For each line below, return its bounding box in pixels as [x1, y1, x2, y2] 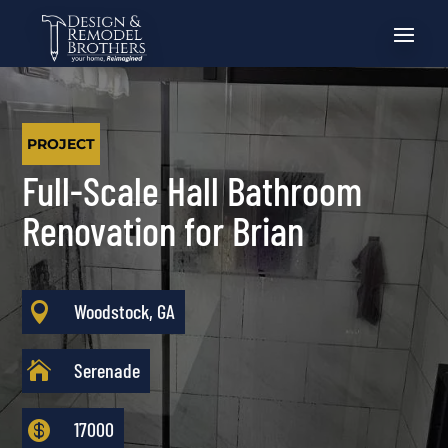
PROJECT [27, 134, 96, 153]
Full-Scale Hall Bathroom [22, 165, 363, 214]
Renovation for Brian [22, 205, 305, 254]
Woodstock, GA [74, 298, 176, 323]
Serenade [74, 357, 141, 382]
